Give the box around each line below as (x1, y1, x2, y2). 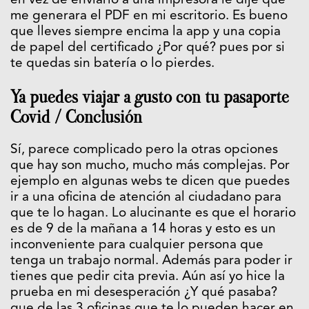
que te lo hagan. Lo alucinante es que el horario (10, 206, 296, 220)
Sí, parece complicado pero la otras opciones (10, 143, 278, 157)
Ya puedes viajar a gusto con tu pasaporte (10, 86, 289, 107)
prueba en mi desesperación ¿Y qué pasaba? (10, 286, 277, 299)
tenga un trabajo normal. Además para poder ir (10, 254, 292, 268)
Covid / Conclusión (10, 106, 142, 127)
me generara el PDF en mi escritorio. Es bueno (10, 9, 288, 23)
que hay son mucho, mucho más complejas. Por (10, 159, 290, 172)
